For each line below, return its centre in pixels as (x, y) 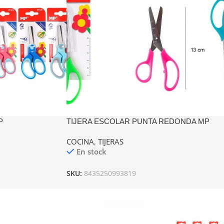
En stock (91, 152)
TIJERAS (110, 142)
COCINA (80, 142)
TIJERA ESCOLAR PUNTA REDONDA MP (138, 121)
